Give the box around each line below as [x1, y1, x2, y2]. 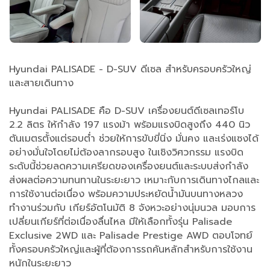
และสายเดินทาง [9, 75, 74, 90]
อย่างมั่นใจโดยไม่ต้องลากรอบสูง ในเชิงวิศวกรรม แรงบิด [9, 145, 243, 160]
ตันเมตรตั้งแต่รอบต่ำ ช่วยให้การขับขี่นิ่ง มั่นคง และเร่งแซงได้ [9, 131, 259, 146]
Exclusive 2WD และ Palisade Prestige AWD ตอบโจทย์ [9, 228, 253, 243]
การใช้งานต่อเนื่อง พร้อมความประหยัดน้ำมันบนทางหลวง [9, 186, 243, 201]
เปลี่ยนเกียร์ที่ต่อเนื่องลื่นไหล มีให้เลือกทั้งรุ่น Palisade [9, 214, 232, 229]
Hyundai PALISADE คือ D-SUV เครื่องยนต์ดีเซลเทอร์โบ [9, 103, 244, 118]
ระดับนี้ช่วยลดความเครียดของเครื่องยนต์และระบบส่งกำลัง [9, 159, 248, 174]
